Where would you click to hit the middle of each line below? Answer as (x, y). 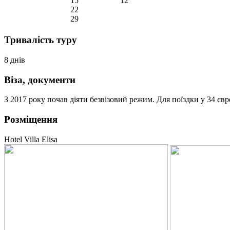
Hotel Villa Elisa (31, 139)
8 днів (15, 60)
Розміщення (31, 120)
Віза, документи (40, 80)
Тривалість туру (41, 40)
